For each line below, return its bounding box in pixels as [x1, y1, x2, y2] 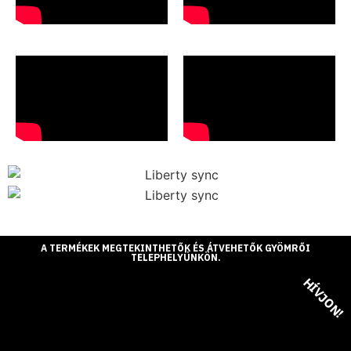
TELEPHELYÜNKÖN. [130, 251, 221, 264]
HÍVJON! [300, 274, 347, 321]
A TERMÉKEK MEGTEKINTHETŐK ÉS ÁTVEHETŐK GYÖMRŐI [41, 242, 310, 255]
